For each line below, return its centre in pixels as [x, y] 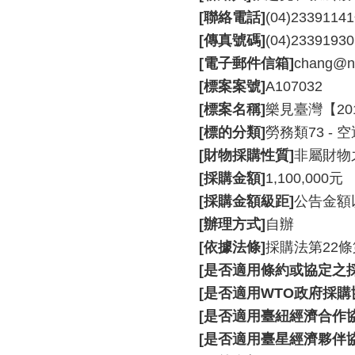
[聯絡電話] [232, 17]
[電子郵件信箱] [246, 63]
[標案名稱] [232, 109]
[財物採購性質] [246, 155]
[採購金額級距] [246, 201]
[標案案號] [232, 86]
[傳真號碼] [232, 40]
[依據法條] [232, 247]
